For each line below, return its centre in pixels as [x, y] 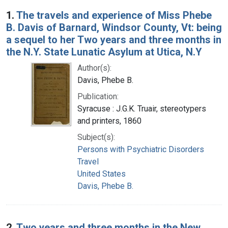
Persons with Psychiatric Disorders [141, 149]
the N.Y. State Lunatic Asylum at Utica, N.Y [104, 52]
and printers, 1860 [109, 121]
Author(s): [94, 68]
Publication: [98, 96]
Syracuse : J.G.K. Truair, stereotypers [142, 108]
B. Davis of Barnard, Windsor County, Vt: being [114, 27]
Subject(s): [96, 137]
